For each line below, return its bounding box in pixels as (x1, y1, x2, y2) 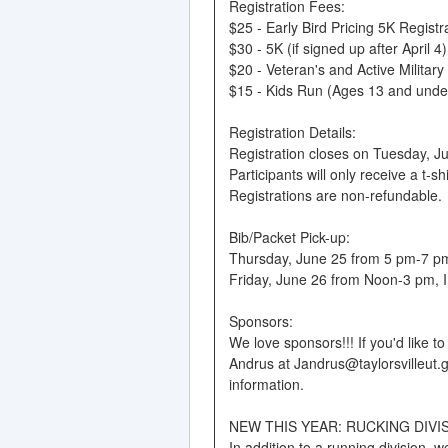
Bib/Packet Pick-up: (228, 226, 350, 247)
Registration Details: (228, 121, 356, 142)
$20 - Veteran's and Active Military (228, 58, 444, 79)
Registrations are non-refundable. (228, 184, 442, 205)
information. (228, 373, 304, 394)
